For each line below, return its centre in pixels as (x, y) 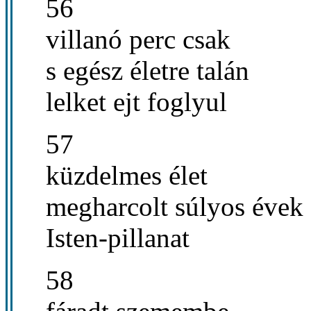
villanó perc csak (138, 39)
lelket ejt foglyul (136, 101)
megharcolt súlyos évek (175, 206)
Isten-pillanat (118, 237)
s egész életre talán (148, 70)
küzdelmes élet (127, 175)
